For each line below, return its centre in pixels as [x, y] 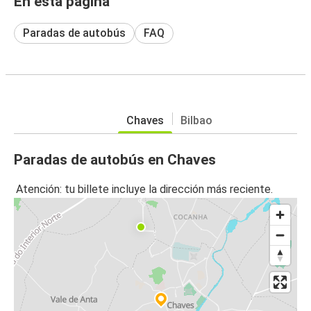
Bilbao [196, 120]
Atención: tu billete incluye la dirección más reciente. [144, 190]
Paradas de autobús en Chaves [115, 159]
